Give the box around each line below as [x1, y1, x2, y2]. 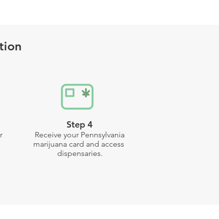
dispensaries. [57, 149, 103, 158]
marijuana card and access [33, 139, 126, 149]
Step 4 [66, 119, 93, 130]
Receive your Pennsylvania [35, 130, 125, 139]
